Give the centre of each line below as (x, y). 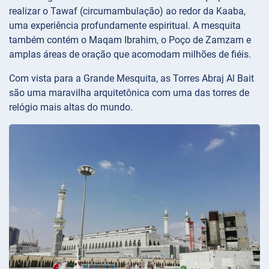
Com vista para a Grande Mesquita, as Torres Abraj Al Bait (131, 79)
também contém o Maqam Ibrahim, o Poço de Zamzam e (130, 40)
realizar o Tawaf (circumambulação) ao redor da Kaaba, (127, 11)
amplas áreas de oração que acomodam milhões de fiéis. (130, 55)
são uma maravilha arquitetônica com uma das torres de (129, 93)
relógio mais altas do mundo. (71, 107)
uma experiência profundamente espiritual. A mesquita (125, 26)
